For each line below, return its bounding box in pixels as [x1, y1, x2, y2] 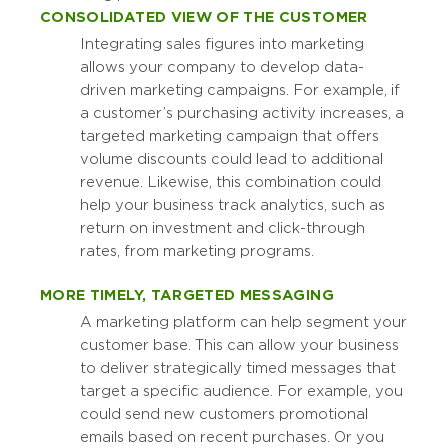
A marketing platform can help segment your [80, 314, 407, 331]
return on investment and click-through [80, 220, 365, 237]
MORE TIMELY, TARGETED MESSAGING [40, 287, 334, 304]
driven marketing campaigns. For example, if [80, 82, 400, 99]
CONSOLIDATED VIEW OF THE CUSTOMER [40, 9, 368, 25]
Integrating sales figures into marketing [80, 36, 364, 53]
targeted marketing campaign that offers [80, 128, 379, 145]
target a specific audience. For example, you [80, 383, 403, 400]
